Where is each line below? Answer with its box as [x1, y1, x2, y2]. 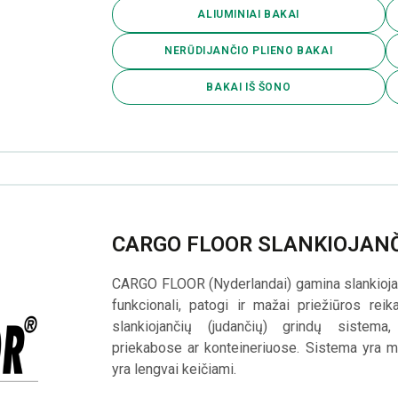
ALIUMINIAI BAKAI [197, 8, 300, 21]
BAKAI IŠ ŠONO [206, 80, 291, 93]
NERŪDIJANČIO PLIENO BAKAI [164, 44, 333, 58]
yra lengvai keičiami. [112, 361, 240, 378]
